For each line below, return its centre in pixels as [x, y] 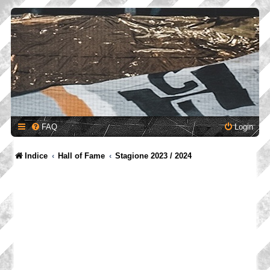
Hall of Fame [82, 156]
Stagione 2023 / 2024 [154, 156]
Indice [36, 156]
